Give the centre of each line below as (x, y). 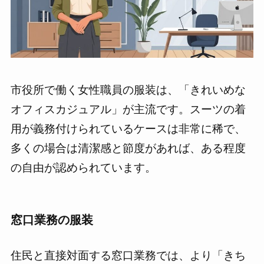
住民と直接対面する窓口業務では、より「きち (128, 255)
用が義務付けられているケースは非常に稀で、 (128, 128)
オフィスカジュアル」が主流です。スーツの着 (128, 109)
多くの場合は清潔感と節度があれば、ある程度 (128, 148)
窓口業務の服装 (52, 220)
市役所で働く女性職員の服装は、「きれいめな (128, 90)
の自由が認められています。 (83, 167)
